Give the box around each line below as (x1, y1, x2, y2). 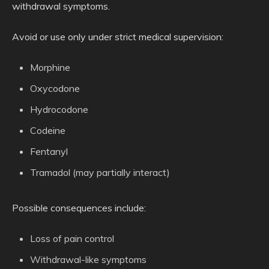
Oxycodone (30, 82, 80, 94)
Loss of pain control (30, 232, 114, 244)
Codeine (30, 124, 65, 136)
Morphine (30, 61, 70, 73)
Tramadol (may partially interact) (30, 166, 170, 178)
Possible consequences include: (12, 201, 146, 214)
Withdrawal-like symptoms (30, 253, 147, 265)
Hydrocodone (30, 103, 88, 115)
